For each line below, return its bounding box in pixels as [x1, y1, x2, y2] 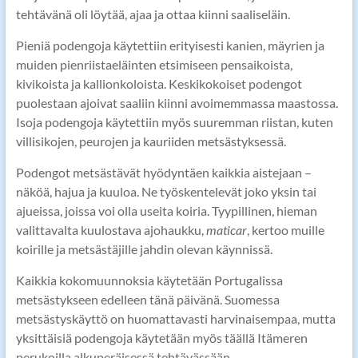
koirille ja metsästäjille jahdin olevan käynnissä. [15, 241, 272, 257]
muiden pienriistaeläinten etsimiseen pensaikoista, [15, 57, 292, 73]
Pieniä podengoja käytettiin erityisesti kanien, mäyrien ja [15, 38, 324, 54]
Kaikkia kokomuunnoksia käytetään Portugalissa [15, 272, 283, 288]
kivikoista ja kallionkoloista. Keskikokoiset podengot [15, 76, 302, 92]
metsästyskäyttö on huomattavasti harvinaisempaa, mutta [15, 311, 336, 327]
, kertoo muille [246, 222, 324, 238]
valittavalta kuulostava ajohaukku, [15, 222, 206, 238]
